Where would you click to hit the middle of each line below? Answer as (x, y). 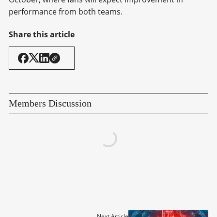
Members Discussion (50, 103)
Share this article (42, 34)
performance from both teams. (66, 11)
